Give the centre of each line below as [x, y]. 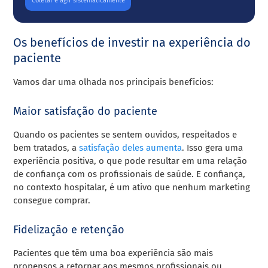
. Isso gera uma [213, 148]
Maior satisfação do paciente [86, 112]
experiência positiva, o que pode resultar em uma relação [130, 161]
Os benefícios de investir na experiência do [132, 43]
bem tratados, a [46, 148]
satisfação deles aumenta [131, 148]
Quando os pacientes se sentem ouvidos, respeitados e [125, 135]
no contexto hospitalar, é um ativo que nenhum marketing [132, 188]
